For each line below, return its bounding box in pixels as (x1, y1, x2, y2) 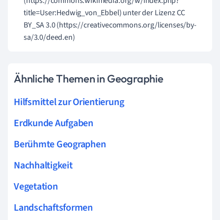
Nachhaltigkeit (14, 159, 73, 172)
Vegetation (14, 180, 58, 193)
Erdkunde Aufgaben (14, 116, 93, 130)
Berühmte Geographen (14, 137, 106, 151)
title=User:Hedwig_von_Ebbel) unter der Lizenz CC (24, 7, 186, 18)
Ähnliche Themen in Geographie (14, 72, 164, 85)
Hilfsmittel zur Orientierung (14, 95, 124, 109)
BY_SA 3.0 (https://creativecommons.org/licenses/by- (24, 20, 196, 30)
